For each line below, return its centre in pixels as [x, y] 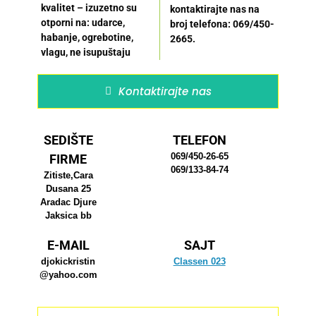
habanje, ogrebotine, [87, 37]
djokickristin [68, 261]
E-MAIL [68, 245]
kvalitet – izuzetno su [89, 7]
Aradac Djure [68, 202]
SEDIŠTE [68, 140]
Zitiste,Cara [68, 176]
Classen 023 [199, 261]
